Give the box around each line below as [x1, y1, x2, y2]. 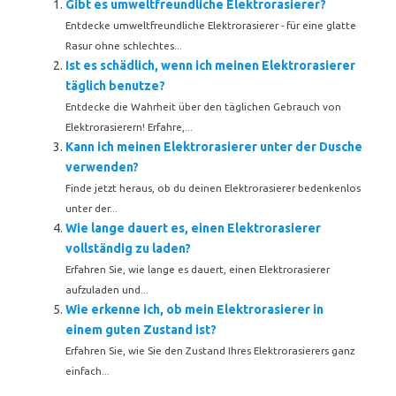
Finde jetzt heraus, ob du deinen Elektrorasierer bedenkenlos [65, 182, 361, 194]
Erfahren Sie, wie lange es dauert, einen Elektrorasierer [65, 263, 330, 275]
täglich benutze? [65, 79, 165, 93]
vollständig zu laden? [65, 241, 191, 255]
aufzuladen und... [65, 284, 148, 295]
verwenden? [65, 160, 139, 174]
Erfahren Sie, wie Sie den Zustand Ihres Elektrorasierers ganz [65, 345, 354, 356]
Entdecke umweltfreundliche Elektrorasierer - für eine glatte [65, 19, 356, 31]
